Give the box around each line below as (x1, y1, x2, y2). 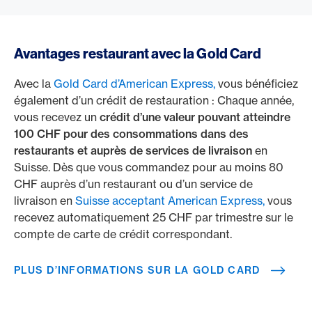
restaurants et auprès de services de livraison (14, 143, 252, 157)
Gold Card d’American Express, (54, 77, 215, 91)
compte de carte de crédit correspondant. (14, 227, 237, 241)
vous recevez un (14, 110, 100, 124)
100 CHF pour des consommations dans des (14, 127, 249, 141)
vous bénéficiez (215, 77, 298, 91)
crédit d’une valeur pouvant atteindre (100, 110, 290, 124)
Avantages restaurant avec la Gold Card (14, 45, 261, 62)
